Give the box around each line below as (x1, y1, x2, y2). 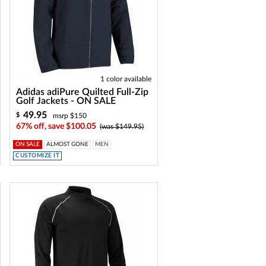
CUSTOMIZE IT (15, 153, 60, 159)
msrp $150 (53, 112, 87, 119)
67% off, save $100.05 (16, 122, 97, 131)
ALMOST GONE (46, 141, 89, 147)
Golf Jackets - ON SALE (16, 96, 116, 106)
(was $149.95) (100, 123, 144, 130)
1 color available (100, 75, 152, 83)
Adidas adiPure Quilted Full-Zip (16, 87, 149, 97)
